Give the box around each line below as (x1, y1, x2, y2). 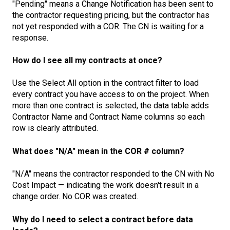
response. (12, 32, 48, 43)
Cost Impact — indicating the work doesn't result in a (12, 180, 199, 190)
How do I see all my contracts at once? (12, 55, 162, 66)
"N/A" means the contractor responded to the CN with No (12, 169, 215, 179)
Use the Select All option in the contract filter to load (12, 78, 199, 88)
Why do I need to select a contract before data (12, 214, 193, 224)
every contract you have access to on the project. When (12, 89, 209, 100)
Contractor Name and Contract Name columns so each (12, 112, 205, 122)
